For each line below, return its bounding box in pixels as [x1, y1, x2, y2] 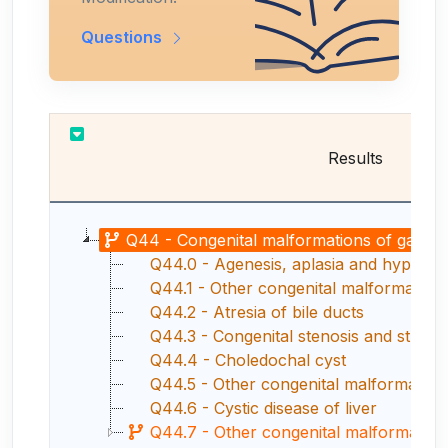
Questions [81, 26, 166, 47]
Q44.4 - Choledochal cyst [150, 349, 346, 370]
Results [327, 147, 383, 168]
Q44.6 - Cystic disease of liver [150, 397, 377, 418]
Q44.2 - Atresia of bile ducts [150, 301, 364, 322]
